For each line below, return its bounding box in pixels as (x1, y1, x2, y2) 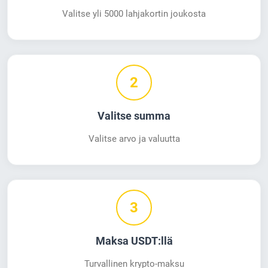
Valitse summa (98, 110, 170, 123)
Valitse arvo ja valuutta (88, 133, 180, 145)
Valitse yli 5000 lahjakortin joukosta (62, 8, 206, 20)
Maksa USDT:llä (95, 235, 173, 248)
